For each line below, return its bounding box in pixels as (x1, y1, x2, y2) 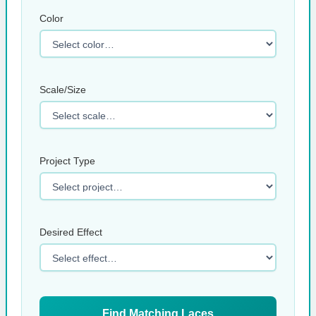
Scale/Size (39, 83, 86, 95)
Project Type (39, 154, 95, 166)
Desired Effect (39, 226, 102, 238)
